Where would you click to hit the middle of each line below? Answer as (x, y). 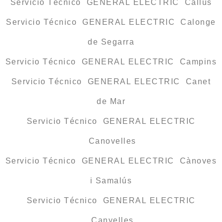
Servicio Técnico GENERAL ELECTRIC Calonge (111, 22)
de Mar (111, 102)
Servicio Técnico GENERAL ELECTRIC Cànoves (111, 161)
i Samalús (111, 181)
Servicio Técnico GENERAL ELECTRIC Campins (111, 62)
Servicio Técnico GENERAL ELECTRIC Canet (111, 82)
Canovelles (111, 141)
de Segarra (111, 42)
